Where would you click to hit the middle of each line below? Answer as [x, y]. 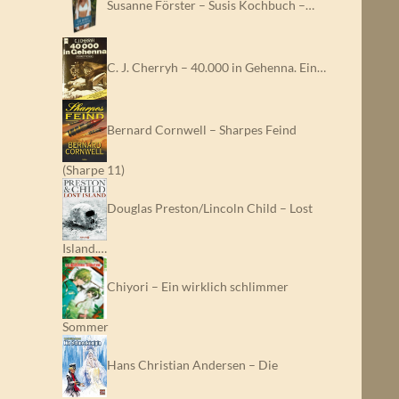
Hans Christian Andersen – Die [192, 365]
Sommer [85, 327]
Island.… [85, 248]
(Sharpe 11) [94, 170]
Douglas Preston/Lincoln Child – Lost [210, 208]
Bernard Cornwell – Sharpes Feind [202, 130]
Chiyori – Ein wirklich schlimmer [198, 286]
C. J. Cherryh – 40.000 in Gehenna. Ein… [216, 67]
